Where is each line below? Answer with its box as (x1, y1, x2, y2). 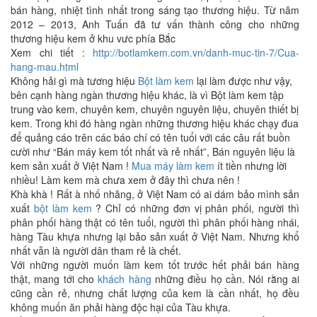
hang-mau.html (11, 59, 79, 74)
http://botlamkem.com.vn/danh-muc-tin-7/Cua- (93, 45, 299, 59)
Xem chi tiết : (11, 45, 93, 59)
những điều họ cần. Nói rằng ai (151, 271, 300, 286)
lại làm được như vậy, (194, 73, 292, 88)
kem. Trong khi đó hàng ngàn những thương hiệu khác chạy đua (11, 115, 299, 130)
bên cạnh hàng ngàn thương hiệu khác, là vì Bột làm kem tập (11, 87, 284, 102)
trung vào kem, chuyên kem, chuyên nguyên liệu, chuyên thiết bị (11, 101, 299, 116)
